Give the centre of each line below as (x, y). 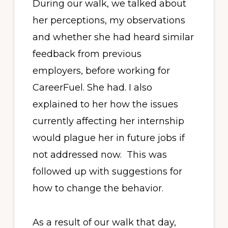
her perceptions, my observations (109, 20)
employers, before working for (101, 71)
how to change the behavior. (98, 188)
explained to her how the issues (105, 104)
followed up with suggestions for (107, 172)
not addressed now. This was (99, 155)
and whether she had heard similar (113, 37)
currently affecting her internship (108, 121)
